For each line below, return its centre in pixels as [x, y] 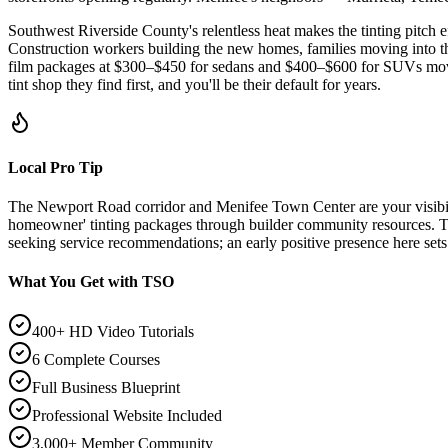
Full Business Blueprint [106, 387]
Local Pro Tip [55, 167]
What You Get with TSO [91, 282]
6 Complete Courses [96, 359]
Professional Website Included [127, 415]
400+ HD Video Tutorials [113, 331]
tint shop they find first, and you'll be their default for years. [194, 84]
